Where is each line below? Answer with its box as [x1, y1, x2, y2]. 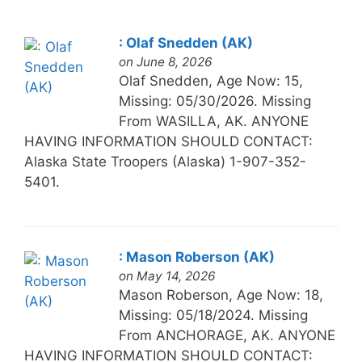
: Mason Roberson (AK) [118, 248, 275, 265]
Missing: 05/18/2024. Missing [118, 306, 308, 323]
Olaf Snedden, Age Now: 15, [118, 72, 303, 89]
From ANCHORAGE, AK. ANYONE [118, 326, 335, 343]
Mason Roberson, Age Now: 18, [118, 286, 323, 303]
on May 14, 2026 [118, 267, 216, 284]
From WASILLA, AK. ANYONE [118, 112, 309, 129]
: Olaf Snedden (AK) [118, 34, 253, 51]
